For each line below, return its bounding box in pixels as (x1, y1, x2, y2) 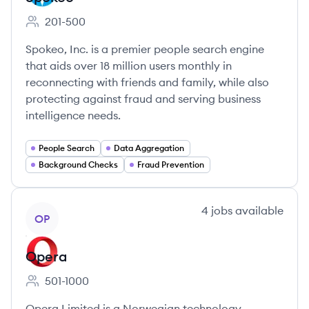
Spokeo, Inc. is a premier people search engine (26, 42, 264, 56)
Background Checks (39, 159, 118, 170)
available (232, 203, 283, 217)
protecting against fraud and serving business (26, 92, 261, 106)
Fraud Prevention (137, 159, 204, 170)
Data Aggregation (114, 143, 184, 153)
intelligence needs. (26, 108, 121, 122)
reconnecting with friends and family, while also (26, 75, 269, 89)
